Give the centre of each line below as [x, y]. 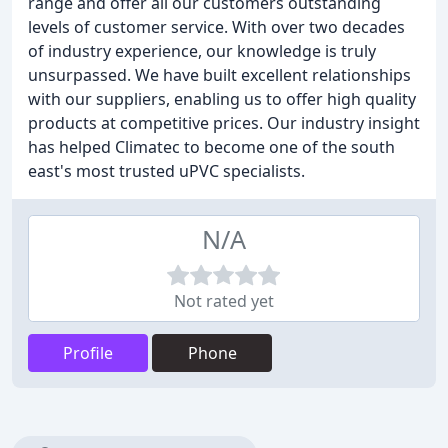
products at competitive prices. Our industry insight [224, 123]
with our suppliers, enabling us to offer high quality [222, 99]
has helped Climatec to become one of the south [211, 147]
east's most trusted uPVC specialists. [166, 171]
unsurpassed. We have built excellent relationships [219, 75]
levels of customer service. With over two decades [216, 27]
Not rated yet [224, 301]
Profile [88, 353]
